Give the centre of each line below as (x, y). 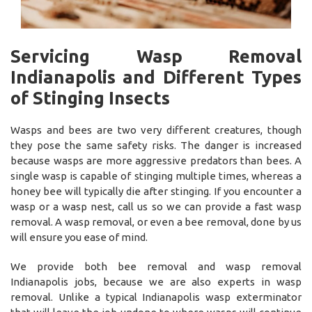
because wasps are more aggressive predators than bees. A (156, 161)
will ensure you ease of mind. (79, 237)
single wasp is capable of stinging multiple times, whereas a (156, 176)
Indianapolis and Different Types (156, 77)
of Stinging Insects (90, 98)
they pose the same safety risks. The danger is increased (156, 146)
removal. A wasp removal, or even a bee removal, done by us (156, 222)
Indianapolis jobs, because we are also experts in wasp (156, 282)
